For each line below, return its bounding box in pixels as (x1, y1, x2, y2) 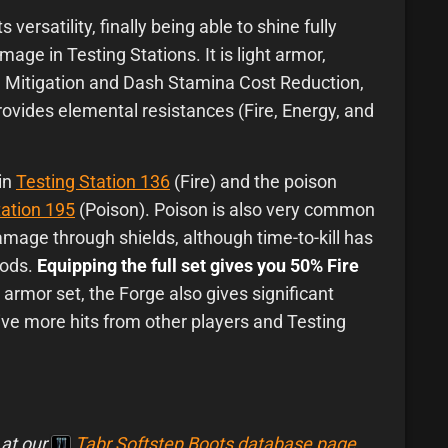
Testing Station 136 (16, 171, 170, 193)
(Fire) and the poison (170, 171, 337, 193)
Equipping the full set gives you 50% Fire (37, 255, 359, 277)
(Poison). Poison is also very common (75, 199, 375, 221)
